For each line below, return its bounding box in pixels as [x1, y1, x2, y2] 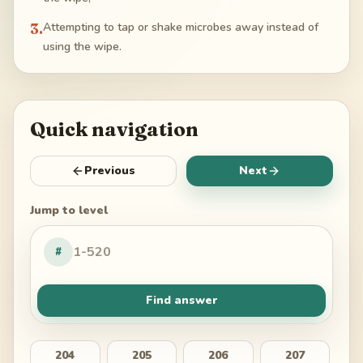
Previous [84, 163, 135, 179]
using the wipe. [43, 39, 122, 55]
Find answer [146, 293, 217, 309]
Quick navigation [30, 117, 199, 142]
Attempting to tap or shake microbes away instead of [43, 19, 318, 36]
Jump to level [30, 203, 108, 219]
